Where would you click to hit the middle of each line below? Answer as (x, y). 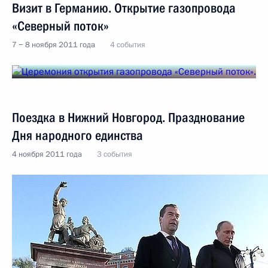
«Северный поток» (60, 26)
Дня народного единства (77, 135)
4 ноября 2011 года (47, 154)
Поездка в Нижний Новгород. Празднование (128, 118)
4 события (128, 45)
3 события (115, 154)
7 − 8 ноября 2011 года (54, 45)
